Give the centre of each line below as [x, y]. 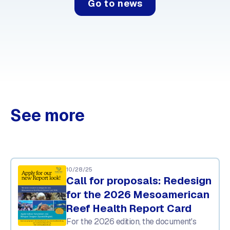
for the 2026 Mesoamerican [138, 194]
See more [47, 115]
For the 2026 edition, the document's [131, 221]
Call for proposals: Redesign [139, 180]
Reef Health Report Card [129, 208]
